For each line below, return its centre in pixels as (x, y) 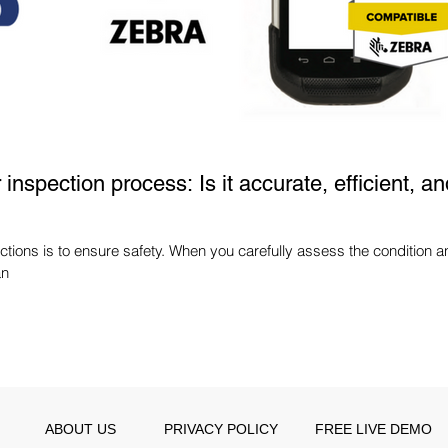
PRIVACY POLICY (221, 429)
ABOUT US (80, 429)
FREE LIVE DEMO (373, 429)
